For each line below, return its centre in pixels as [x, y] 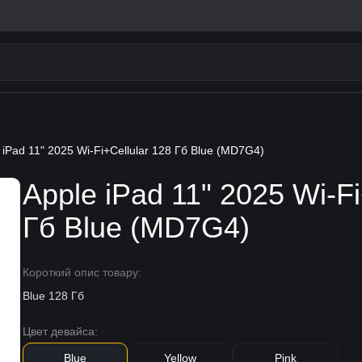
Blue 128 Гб [54, 296]
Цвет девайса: [61, 331]
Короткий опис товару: [82, 272]
